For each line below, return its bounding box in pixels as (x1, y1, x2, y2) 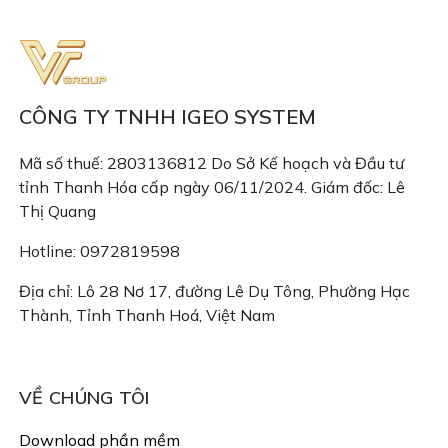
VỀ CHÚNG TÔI (19, 386, 150, 409)
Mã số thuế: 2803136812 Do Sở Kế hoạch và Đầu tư (19, 153, 404, 173)
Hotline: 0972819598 (19, 241, 180, 261)
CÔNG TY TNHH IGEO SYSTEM (19, 104, 316, 129)
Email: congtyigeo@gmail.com (19, 345, 238, 365)
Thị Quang (19, 201, 96, 221)
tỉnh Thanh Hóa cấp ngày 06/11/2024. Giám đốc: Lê (19, 177, 405, 197)
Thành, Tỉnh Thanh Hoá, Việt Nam (19, 305, 275, 325)
